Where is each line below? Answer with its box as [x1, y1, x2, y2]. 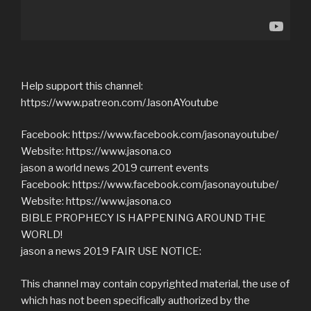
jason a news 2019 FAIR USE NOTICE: [21, 245, 201, 258]
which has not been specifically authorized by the [21, 294, 250, 307]
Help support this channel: [21, 79, 143, 92]
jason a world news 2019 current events [21, 162, 209, 175]
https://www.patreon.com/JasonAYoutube [21, 96, 219, 109]
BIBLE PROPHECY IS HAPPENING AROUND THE [21, 212, 266, 225]
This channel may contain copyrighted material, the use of [21, 277, 289, 290]
